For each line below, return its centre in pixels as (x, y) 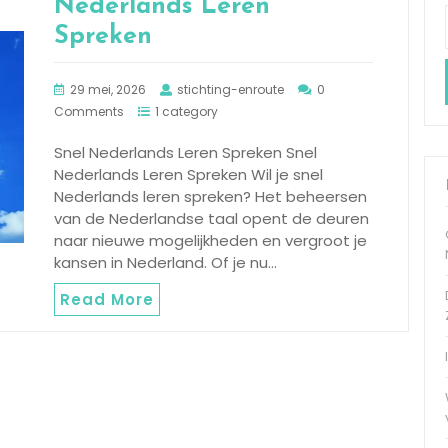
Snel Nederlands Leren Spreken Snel (185, 153)
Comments (89, 112)
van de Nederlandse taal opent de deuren (211, 219)
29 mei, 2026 (108, 90)
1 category (186, 112)
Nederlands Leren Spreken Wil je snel (188, 175)
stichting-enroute (230, 90)
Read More (107, 300)
